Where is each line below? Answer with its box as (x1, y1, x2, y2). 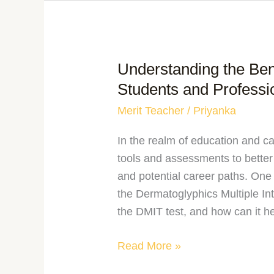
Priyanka (193, 105, 237, 117)
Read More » (117, 239, 182, 252)
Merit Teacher (117, 105, 185, 117)
